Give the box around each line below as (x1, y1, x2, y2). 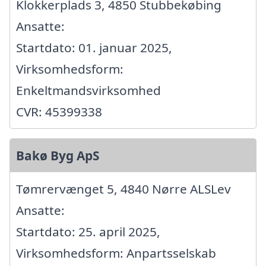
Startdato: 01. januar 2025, (16, 39, 172, 56)
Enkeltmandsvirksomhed (16, 82, 161, 99)
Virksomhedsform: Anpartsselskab (16, 245, 216, 262)
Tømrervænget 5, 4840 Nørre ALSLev (16, 180, 231, 198)
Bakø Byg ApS (16, 147, 99, 164)
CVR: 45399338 (16, 103, 102, 121)
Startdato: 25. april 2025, (16, 223, 160, 240)
